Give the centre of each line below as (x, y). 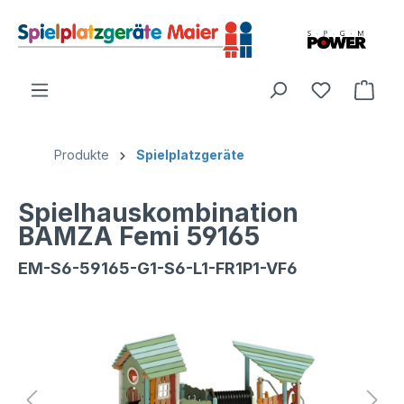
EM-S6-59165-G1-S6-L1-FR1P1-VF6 (158, 268)
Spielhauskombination (158, 212)
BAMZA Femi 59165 (139, 236)
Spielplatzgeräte (190, 154)
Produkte (82, 154)
